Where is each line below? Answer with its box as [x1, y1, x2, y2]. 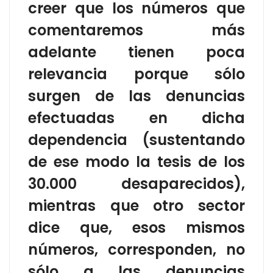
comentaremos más [28, 19, 245, 40]
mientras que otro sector [28, 195, 245, 216]
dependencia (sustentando [28, 129, 245, 150]
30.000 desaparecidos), [28, 173, 245, 194]
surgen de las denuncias [28, 85, 245, 106]
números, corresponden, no [28, 239, 245, 260]
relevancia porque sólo [28, 63, 245, 84]
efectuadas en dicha [28, 107, 245, 128]
